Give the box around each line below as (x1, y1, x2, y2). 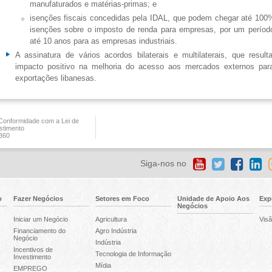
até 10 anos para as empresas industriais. (29, 36, 177, 46)
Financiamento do (13, 227, 66, 234)
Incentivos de (13, 246, 53, 253)
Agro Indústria (95, 227, 137, 234)
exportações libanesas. (15, 73, 97, 83)
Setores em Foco (95, 195, 149, 202)
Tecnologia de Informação (95, 250, 171, 257)
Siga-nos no (140, 158, 186, 168)
